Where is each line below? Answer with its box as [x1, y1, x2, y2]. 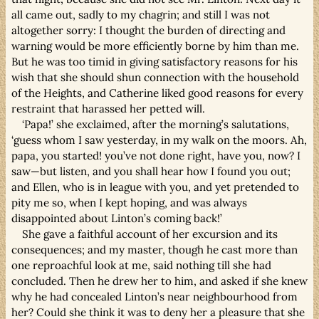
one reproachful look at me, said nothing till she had [11, 258, 271, 272]
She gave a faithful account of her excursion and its [22, 226, 278, 241]
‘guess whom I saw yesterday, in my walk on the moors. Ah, [11, 132, 307, 147]
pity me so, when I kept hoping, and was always [11, 195, 247, 209]
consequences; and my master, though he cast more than [11, 242, 298, 256]
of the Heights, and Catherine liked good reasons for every [11, 85, 303, 100]
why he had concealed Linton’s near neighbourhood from [11, 289, 298, 303]
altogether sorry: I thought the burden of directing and [11, 23, 286, 37]
